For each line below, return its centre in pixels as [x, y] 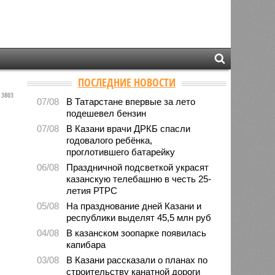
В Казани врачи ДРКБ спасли [129, 128]
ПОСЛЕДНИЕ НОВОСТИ [126, 82]
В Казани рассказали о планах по [137, 260]
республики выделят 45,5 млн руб [139, 217]
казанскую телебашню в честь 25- [139, 179]
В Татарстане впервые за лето [131, 101]
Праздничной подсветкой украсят [138, 167]
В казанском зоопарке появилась [137, 233]
